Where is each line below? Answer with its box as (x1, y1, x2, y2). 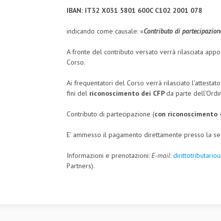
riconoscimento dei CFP (89, 89, 166, 98)
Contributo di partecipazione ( (67, 110, 154, 119)
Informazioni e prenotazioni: (67, 151, 151, 160)
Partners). (67, 161, 95, 171)
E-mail (151, 151, 170, 160)
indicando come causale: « (67, 27, 144, 36)
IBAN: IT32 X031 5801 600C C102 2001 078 (67, 6, 202, 15)
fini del (67, 89, 89, 98)
